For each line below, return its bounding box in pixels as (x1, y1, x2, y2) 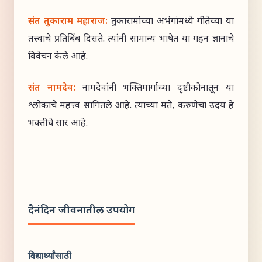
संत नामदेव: (28, 82, 75, 95)
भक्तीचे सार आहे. (28, 118, 88, 130)
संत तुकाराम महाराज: (28, 16, 108, 28)
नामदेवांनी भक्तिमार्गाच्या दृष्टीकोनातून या (75, 82, 235, 95)
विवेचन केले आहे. (28, 51, 88, 63)
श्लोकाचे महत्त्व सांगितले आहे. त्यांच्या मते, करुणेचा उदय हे (28, 100, 234, 112)
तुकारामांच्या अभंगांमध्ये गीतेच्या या (108, 16, 234, 28)
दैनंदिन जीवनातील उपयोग (28, 204, 135, 218)
